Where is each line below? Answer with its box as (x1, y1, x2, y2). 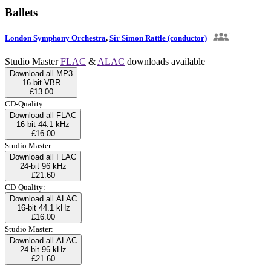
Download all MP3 (10, 68, 73, 78)
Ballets (5, 5, 38, 19)
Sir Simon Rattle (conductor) (109, 33, 207, 42)
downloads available (125, 56, 205, 67)
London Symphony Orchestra (5, 33, 106, 42)
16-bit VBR (22, 77, 60, 87)
